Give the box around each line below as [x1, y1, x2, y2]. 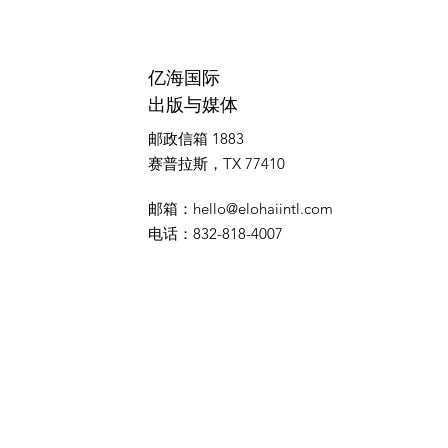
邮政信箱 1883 [148, 128, 244, 148]
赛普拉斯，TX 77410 [148, 153, 285, 173]
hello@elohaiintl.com [193, 198, 333, 218]
